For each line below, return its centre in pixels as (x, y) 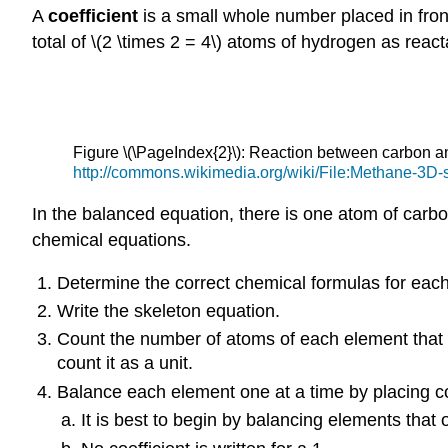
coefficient (93, 15)
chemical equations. (111, 239)
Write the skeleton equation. (168, 310)
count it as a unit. (124, 363)
